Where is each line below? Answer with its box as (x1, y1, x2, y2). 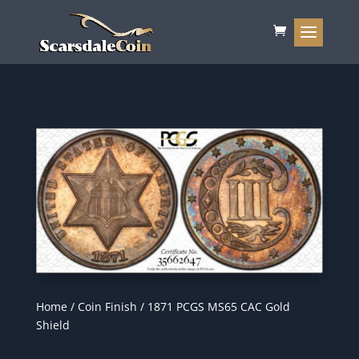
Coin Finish (77, 298, 137, 314)
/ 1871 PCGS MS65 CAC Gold (136, 298, 290, 314)
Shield (35, 317, 70, 333)
